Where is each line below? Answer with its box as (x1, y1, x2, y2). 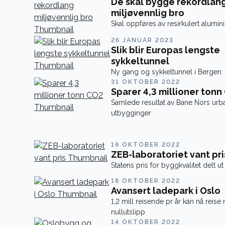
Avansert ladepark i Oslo (110, 185, 220, 196)
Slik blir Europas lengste (110, 45, 220, 55)
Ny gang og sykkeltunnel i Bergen (110, 68, 221, 76)
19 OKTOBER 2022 (110, 141, 180, 148)
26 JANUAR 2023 (110, 37, 174, 44)
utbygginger (110, 109, 151, 117)
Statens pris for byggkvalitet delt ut (110, 161, 223, 169)
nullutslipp (110, 208, 145, 216)
